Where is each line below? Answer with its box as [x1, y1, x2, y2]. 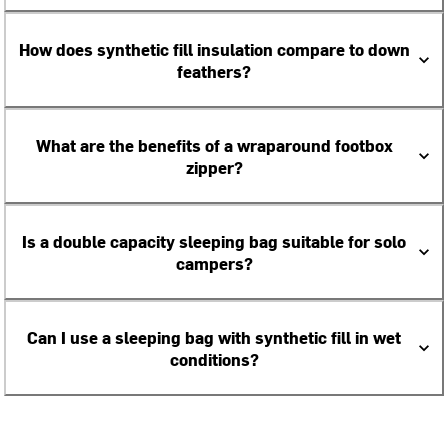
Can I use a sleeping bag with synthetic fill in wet [27, 326, 401, 348]
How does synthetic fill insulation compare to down [18, 38, 410, 60]
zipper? [185, 156, 243, 178]
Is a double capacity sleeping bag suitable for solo [22, 230, 406, 252]
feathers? [177, 60, 251, 82]
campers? [175, 252, 253, 274]
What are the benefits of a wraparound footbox [35, 134, 393, 156]
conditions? [169, 348, 259, 370]
